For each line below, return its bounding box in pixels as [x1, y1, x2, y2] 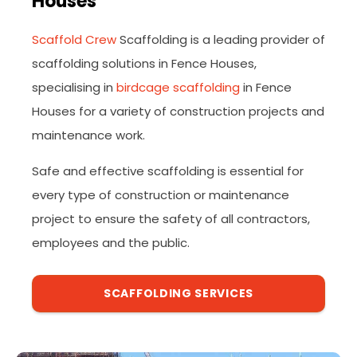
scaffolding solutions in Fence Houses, [32, 55, 257, 72]
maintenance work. [32, 127, 145, 143]
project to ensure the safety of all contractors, [32, 210, 310, 227]
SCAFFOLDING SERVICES [104, 285, 253, 301]
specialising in [32, 79, 116, 96]
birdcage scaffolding [116, 79, 240, 96]
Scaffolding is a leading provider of [116, 31, 325, 48]
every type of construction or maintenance [32, 186, 289, 203]
